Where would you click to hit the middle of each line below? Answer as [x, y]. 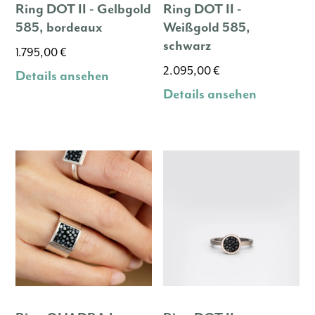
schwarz [187, 46]
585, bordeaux [59, 27]
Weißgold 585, [207, 27]
